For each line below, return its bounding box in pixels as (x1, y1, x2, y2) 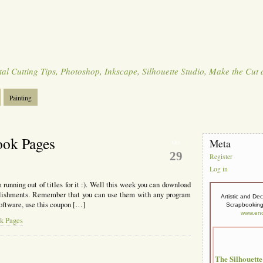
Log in (210, 164, 228, 174)
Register (210, 152, 233, 161)
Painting (9, 93, 32, 102)
